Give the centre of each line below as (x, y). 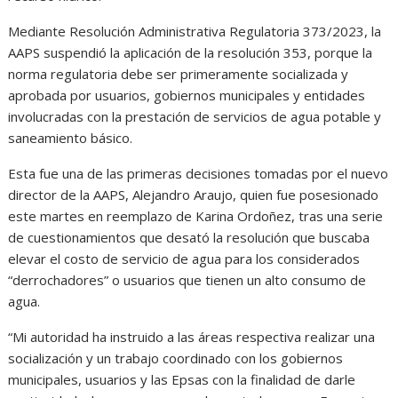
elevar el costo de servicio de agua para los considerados (184, 258)
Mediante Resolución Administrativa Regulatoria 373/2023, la (195, 31)
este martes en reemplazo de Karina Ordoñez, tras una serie (196, 215)
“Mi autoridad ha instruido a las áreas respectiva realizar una (192, 336)
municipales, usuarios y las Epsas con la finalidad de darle (182, 379)
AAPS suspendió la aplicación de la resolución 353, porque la (191, 52)
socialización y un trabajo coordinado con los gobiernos (176, 358)
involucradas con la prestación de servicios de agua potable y (195, 116)
